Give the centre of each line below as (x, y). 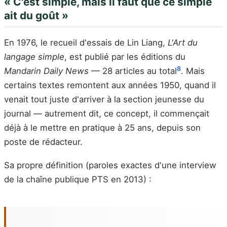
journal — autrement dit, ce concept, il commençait (107, 114)
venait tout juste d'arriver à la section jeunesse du (104, 100)
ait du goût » (36, 16)
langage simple (34, 57)
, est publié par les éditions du (125, 57)
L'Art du (183, 43)
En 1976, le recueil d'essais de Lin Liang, (86, 43)
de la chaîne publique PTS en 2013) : (78, 180)
